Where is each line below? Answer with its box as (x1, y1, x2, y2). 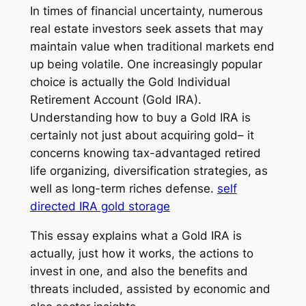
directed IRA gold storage (29, 199, 170, 214)
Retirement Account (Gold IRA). (29, 93, 201, 107)
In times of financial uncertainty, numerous (29, 4, 263, 18)
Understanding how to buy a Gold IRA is (29, 111, 251, 125)
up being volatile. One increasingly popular (29, 57, 262, 72)
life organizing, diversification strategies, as (29, 164, 268, 178)
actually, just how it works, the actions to (29, 246, 253, 260)
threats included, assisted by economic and (29, 281, 270, 296)
